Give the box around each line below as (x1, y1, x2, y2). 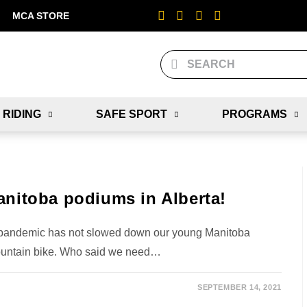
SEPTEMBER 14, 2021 (197, 283, 282, 291)
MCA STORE (12, 10, 69, 21)
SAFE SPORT (95, 108, 167, 120)
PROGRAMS (221, 108, 287, 120)
